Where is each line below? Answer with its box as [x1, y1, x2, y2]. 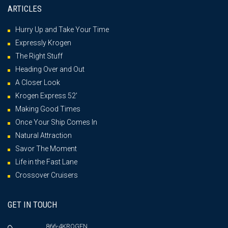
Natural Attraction [15, 131, 72, 139]
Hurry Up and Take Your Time [15, 25, 109, 34]
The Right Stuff [15, 51, 63, 60]
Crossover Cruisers [15, 170, 78, 179]
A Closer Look [15, 78, 60, 87]
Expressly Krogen [15, 38, 71, 47]
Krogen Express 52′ [15, 91, 77, 100]
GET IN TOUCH [8, 199, 57, 210]
